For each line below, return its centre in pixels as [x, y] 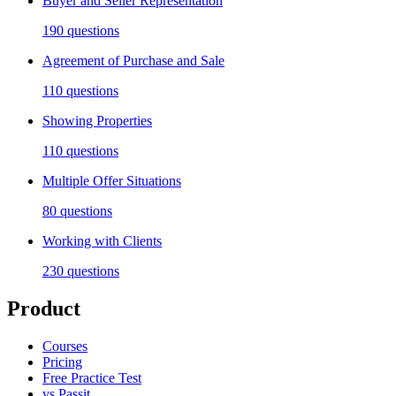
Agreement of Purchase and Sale [133, 61]
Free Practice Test [92, 378]
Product [44, 309]
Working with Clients [102, 241]
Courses [65, 346]
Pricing [62, 362]
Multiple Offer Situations [112, 181]
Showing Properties [97, 121]
